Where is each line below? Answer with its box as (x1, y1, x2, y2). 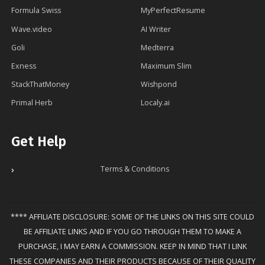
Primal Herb (11, 98, 53, 108)
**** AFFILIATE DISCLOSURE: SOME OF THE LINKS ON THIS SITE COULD (11, 212, 254, 222)
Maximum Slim (141, 60, 192, 71)
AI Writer (141, 24, 171, 34)
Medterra (141, 42, 174, 53)
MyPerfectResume (141, 5, 205, 16)
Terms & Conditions (100, 164, 169, 174)
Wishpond (141, 79, 177, 90)
